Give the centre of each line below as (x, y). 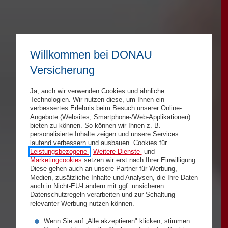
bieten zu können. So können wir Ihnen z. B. (95, 125)
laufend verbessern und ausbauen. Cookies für (98, 143)
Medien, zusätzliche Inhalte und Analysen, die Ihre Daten (114, 177)
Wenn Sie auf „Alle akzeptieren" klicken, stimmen (117, 221)
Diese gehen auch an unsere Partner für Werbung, (103, 169)
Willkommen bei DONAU (91, 54)
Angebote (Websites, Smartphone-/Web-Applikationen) (110, 117)
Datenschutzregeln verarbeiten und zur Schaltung (102, 195)
